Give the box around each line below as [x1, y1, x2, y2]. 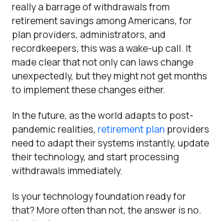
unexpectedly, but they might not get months [12, 69, 207, 82]
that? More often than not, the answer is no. [12, 203, 201, 217]
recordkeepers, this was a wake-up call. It [12, 41, 191, 55]
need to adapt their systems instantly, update [12, 136, 209, 149]
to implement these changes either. [12, 83, 165, 96]
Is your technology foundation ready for [12, 189, 186, 203]
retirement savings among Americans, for [12, 14, 192, 27]
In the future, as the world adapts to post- [12, 109, 193, 122]
